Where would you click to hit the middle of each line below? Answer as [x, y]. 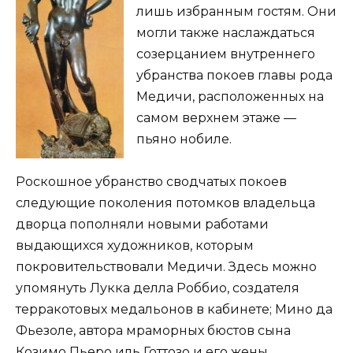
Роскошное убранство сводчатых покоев [151, 182]
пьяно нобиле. [184, 139]
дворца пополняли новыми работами [142, 225]
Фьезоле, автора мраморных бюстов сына [153, 331]
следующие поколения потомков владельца [165, 203]
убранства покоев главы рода [234, 76]
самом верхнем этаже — [216, 118]
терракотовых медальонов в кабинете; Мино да [174, 310]
